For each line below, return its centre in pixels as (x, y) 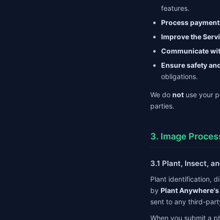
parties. (162, 106)
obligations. (179, 76)
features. (175, 8)
